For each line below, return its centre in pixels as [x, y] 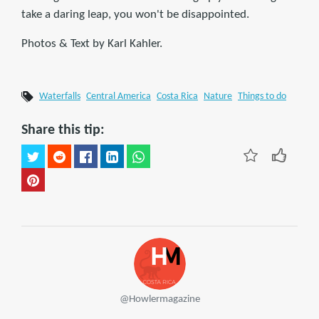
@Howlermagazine [159, 300]
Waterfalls [60, 97]
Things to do [262, 97]
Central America [119, 97]
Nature [218, 97]
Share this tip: [63, 131]
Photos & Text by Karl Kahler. [92, 44]
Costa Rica [177, 97]
